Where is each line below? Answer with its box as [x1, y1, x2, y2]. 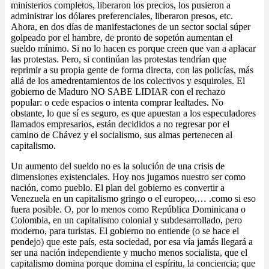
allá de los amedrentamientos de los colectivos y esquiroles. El [11, 76, 245, 86]
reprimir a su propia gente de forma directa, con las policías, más [11, 65, 253, 76]
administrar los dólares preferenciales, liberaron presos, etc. [11, 11, 233, 22]
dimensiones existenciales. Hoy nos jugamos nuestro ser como [11, 172, 246, 183]
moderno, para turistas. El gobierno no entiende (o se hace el [11, 226, 239, 237]
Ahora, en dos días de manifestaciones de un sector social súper [11, 22, 250, 32]
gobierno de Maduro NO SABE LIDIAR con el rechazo [11, 86, 225, 97]
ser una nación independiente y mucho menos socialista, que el [11, 247, 247, 258]
